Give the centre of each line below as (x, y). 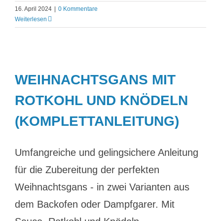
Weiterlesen (31, 19)
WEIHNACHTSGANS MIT (95, 80)
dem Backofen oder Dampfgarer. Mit (95, 204)
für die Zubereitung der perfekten (87, 170)
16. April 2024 (33, 9)
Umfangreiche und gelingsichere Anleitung (107, 152)
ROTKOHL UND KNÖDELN (101, 100)
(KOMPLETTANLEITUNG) (97, 121)
